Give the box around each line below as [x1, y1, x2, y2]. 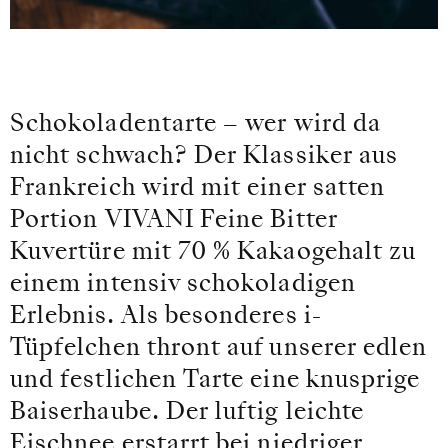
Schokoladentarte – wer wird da [10, 113, 382, 137]
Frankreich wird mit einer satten [10, 177, 386, 201]
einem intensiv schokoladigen [10, 273, 356, 297]
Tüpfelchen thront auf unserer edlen [10, 337, 428, 361]
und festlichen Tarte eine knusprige [10, 369, 421, 393]
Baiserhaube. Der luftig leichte [10, 401, 365, 425]
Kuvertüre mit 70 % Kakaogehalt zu [10, 241, 417, 265]
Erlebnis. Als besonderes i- [10, 305, 322, 329]
